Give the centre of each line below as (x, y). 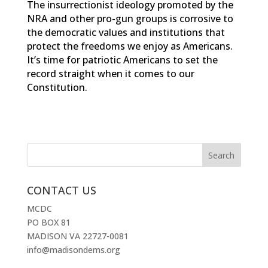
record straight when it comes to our (110, 74)
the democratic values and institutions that (126, 32)
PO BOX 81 (48, 222)
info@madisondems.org (73, 250)
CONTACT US (61, 190)
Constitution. (57, 87)
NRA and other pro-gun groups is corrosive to (130, 19)
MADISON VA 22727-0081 (77, 236)
